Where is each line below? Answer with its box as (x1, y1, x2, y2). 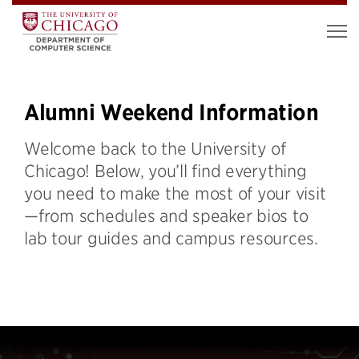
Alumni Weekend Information (24, 99, 319, 126)
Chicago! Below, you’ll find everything (24, 160, 307, 180)
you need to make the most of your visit (24, 183, 326, 203)
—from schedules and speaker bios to (24, 205, 309, 225)
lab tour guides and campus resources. (24, 228, 318, 248)
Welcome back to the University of (24, 138, 286, 158)
